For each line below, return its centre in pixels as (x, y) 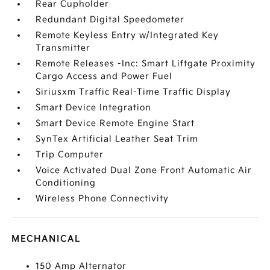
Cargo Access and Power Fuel (104, 77)
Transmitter (63, 48)
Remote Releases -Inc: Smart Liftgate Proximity (146, 64)
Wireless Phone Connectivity (102, 199)
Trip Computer (70, 155)
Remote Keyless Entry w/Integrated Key (127, 36)
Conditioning (66, 183)
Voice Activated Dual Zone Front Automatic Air (144, 171)
